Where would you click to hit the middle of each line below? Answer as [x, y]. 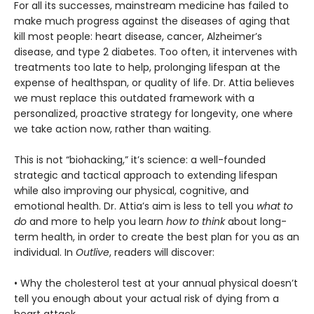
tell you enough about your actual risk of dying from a [146, 299]
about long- [256, 222]
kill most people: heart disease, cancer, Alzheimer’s [138, 37]
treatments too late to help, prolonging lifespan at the [147, 68]
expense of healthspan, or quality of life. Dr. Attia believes [154, 83]
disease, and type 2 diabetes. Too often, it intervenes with [156, 52]
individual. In [45, 253]
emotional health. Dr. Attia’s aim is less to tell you [135, 206]
